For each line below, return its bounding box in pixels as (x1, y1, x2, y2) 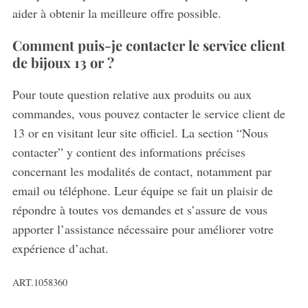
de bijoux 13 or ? (12, 53, 114, 72)
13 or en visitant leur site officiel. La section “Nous (12, 124, 268, 142)
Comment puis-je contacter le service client (12, 36, 285, 55)
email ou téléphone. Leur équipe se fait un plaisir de (12, 182, 273, 199)
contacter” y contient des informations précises (12, 144, 245, 161)
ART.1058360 (12, 276, 67, 289)
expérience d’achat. (12, 240, 109, 257)
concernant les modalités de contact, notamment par (12, 163, 272, 180)
